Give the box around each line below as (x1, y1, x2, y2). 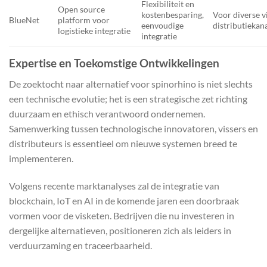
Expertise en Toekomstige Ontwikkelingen (9, 56, 219, 70)
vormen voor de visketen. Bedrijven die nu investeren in (9, 209, 234, 221)
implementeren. (9, 152, 73, 164)
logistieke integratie (58, 26, 131, 36)
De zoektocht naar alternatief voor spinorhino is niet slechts (9, 77, 253, 89)
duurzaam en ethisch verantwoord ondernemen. (9, 107, 205, 119)
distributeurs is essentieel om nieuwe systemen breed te (9, 137, 237, 149)
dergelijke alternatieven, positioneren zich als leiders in (9, 224, 231, 236)
